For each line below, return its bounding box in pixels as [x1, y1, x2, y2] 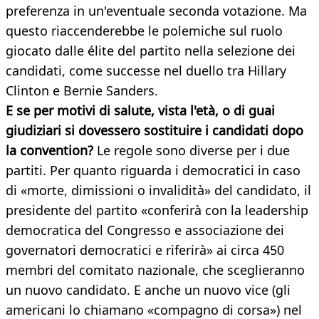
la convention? [6, 142, 93, 159]
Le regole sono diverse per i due [93, 142, 290, 159]
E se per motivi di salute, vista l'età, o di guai [6, 102, 275, 120]
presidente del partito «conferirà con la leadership [6, 202, 308, 219]
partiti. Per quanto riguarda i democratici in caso [6, 162, 300, 179]
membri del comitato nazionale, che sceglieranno [6, 261, 305, 279]
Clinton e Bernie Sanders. [6, 82, 158, 100]
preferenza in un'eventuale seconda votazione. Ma [6, 2, 307, 20]
